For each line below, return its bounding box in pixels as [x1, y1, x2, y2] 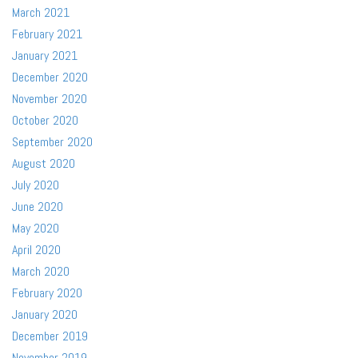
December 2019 [12, 328, 88, 344]
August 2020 [12, 155, 75, 172]
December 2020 [12, 69, 88, 86]
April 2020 [12, 241, 61, 258]
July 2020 [12, 177, 59, 193]
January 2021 [12, 47, 78, 64]
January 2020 [12, 306, 78, 323]
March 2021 [12, 4, 70, 21]
